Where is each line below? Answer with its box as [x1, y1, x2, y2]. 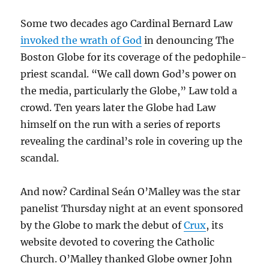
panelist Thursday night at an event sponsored [20, 202, 244, 214]
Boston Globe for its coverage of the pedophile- [20, 51, 247, 63]
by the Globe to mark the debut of [20, 219, 184, 231]
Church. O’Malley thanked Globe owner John [20, 253, 233, 265]
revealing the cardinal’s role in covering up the [20, 135, 243, 147]
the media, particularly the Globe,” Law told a [20, 85, 238, 97]
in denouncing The [142, 34, 235, 46]
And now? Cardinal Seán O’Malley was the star [20, 186, 241, 198]
